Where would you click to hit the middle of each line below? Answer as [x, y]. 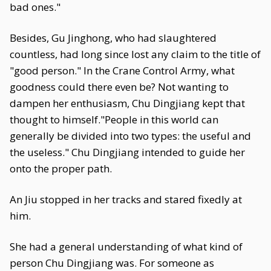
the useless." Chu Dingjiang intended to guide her [127, 152]
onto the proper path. [61, 168]
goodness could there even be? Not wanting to [119, 87]
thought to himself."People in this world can [114, 119]
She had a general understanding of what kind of [126, 247]
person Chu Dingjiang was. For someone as [112, 263]
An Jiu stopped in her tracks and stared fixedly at [126, 199]
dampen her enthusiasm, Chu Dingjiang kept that [127, 103]
